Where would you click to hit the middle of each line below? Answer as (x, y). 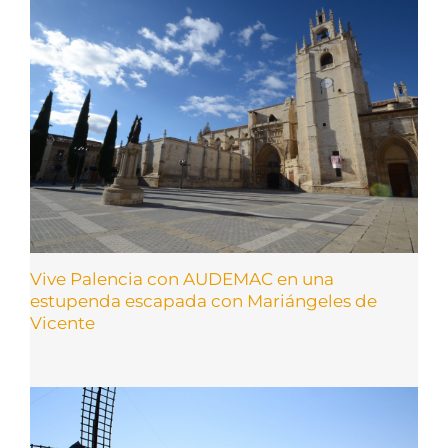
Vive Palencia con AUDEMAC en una (182, 279)
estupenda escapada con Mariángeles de (203, 301)
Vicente (62, 323)
